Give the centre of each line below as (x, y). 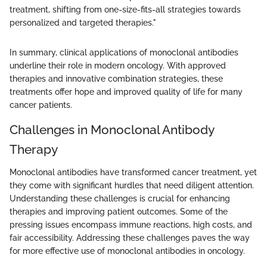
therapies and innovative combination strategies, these (116, 79)
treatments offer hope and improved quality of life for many (126, 92)
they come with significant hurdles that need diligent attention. (132, 185)
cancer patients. (41, 105)
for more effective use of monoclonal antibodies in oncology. (127, 251)
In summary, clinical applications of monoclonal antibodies (124, 53)
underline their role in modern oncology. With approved (118, 66)
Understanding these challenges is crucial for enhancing (120, 198)
